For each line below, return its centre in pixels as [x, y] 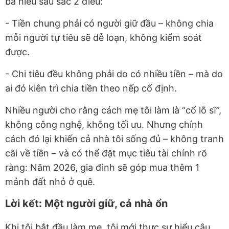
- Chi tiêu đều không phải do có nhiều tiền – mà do [114, 74]
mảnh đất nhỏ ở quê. [50, 182]
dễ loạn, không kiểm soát [147, 38]
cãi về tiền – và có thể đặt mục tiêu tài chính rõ [106, 153]
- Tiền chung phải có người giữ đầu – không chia [109, 24]
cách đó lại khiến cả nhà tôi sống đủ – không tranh [114, 139]
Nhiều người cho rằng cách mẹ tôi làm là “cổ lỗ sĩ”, [113, 110]
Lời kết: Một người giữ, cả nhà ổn [86, 204]
